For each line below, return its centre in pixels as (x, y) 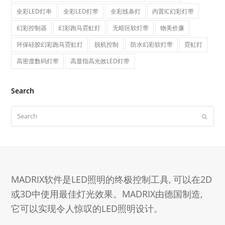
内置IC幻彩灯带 (173, 11)
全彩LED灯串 (34, 11)
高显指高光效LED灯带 (100, 61)
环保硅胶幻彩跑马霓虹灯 (49, 45)
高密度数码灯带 (37, 61)
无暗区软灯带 (130, 28)
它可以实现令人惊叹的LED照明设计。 (87, 209)
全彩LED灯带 (81, 11)
